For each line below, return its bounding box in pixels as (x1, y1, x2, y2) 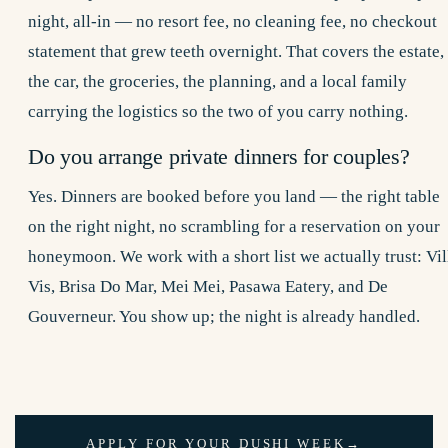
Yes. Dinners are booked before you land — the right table (28, 186, 440, 206)
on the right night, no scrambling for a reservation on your (28, 216, 440, 236)
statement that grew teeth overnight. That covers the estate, (28, 41, 444, 61)
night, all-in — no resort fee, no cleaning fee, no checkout (28, 11, 437, 31)
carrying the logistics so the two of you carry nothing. (28, 101, 408, 121)
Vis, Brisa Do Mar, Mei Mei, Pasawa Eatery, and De (28, 276, 388, 296)
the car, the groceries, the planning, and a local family (28, 71, 407, 91)
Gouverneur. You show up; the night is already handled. (28, 306, 420, 326)
